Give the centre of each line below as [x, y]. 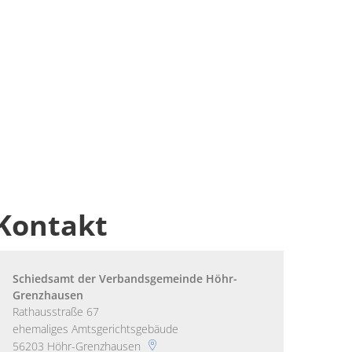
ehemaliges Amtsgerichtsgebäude [95, 329]
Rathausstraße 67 [56, 312]
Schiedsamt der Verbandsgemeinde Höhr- [125, 279]
